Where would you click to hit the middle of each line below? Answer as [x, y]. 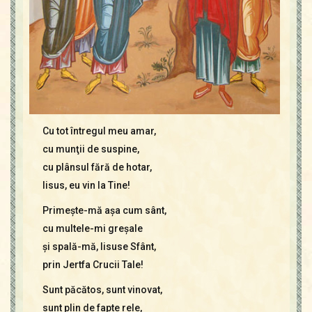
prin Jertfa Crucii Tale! [93, 264]
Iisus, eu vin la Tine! [86, 185]
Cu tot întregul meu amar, [99, 131]
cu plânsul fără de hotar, [97, 167]
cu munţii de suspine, [91, 149]
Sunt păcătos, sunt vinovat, [102, 289]
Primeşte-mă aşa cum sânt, [104, 210]
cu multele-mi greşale [92, 228]
